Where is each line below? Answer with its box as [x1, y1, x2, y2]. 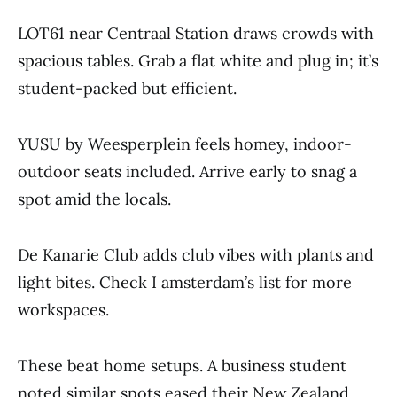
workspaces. [18, 300, 109, 320]
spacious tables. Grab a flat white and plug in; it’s [18, 51, 378, 71]
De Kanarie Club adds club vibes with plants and [18, 245, 374, 265]
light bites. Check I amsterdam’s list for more [18, 272, 352, 292]
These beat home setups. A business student [18, 355, 346, 376]
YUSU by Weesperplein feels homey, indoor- [18, 134, 352, 154]
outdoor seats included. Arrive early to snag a [18, 161, 357, 182]
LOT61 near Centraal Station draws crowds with [18, 23, 374, 43]
